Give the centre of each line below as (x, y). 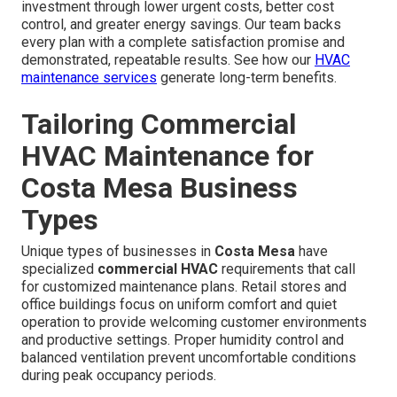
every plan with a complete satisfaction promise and (183, 42)
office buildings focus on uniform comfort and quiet (179, 304)
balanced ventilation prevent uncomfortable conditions (189, 357)
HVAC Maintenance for (167, 156)
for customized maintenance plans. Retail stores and (184, 286)
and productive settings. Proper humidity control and (183, 339)
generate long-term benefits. (247, 77)
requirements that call (287, 269)
